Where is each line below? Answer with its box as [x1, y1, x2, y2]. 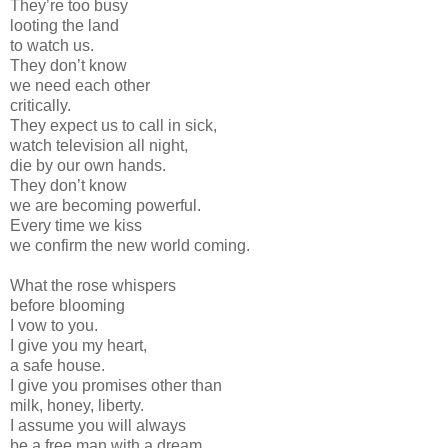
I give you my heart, [10, 336, 147, 354]
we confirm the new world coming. [10, 236, 250, 254]
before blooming [10, 296, 125, 314]
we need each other [10, 76, 150, 94]
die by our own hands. [10, 156, 166, 174]
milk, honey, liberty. [10, 396, 144, 414]
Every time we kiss [10, 216, 142, 234]
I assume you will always [10, 416, 186, 434]
